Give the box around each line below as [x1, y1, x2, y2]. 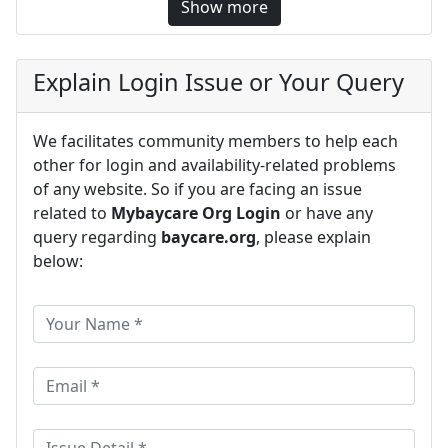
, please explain [256, 225, 371, 248]
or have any [281, 201, 373, 224]
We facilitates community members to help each [33, 129, 398, 152]
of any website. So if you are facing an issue [33, 177, 362, 200]
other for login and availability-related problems [33, 153, 396, 176]
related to [33, 201, 111, 224]
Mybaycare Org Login [111, 201, 281, 224]
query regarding [33, 225, 161, 248]
